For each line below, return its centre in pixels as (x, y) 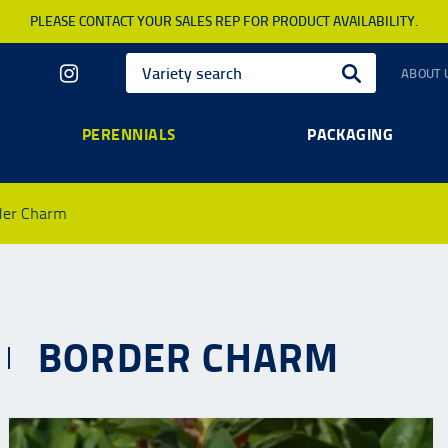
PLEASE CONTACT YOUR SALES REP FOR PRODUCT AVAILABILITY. (224, 21)
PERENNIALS (128, 134)
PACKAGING (350, 134)
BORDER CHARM (189, 358)
